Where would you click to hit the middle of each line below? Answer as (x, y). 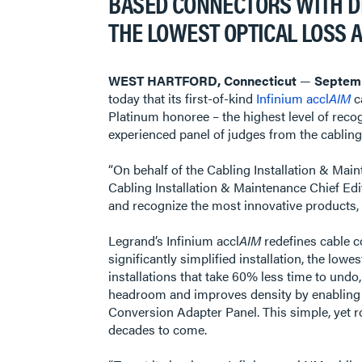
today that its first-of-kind (183, 98)
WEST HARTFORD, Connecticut (204, 80)
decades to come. (160, 329)
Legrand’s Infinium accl (174, 240)
